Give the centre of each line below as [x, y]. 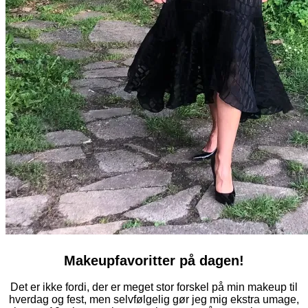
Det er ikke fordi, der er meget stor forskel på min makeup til [154, 287]
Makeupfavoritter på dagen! [154, 260]
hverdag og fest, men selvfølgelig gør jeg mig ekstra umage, [154, 299]
